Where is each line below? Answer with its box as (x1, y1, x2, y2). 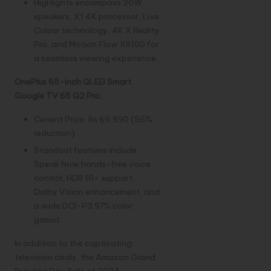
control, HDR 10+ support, (34, 172, 135, 184)
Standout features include (34, 145, 137, 156)
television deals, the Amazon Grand (15, 252, 155, 263)
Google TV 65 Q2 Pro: (15, 90, 102, 101)
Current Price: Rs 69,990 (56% (34, 113, 152, 125)
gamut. (34, 214, 61, 226)
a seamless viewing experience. (34, 52, 158, 64)
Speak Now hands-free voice (34, 158, 151, 170)
